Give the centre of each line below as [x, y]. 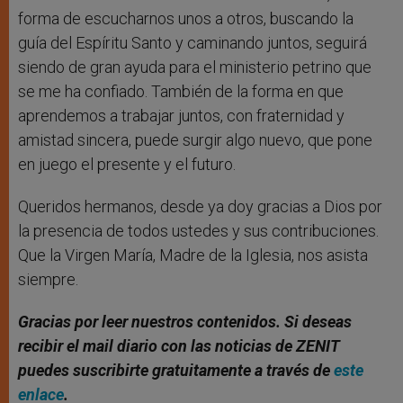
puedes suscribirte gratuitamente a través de [176, 370]
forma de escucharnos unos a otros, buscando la [186, 18]
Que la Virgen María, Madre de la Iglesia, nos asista [193, 255]
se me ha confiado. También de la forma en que [181, 91]
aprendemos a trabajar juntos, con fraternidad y [181, 115]
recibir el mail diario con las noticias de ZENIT [179, 345]
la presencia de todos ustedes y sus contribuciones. [198, 230]
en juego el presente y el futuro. [127, 164]
